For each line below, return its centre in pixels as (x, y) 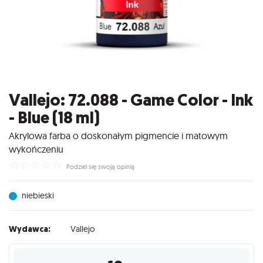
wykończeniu (36, 149)
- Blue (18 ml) (54, 118)
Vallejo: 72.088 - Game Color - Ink (131, 100)
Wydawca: (30, 229)
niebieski (38, 195)
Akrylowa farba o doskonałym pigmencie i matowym (118, 135)
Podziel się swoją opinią (100, 166)
